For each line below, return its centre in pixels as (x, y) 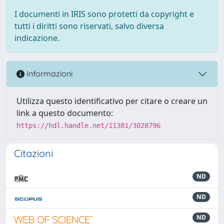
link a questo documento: (65, 113)
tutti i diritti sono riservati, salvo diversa (89, 26)
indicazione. (37, 38)
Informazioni (48, 74)
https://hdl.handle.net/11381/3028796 (88, 125)
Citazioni (33, 153)
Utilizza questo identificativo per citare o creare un (112, 101)
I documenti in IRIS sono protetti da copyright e (104, 14)
